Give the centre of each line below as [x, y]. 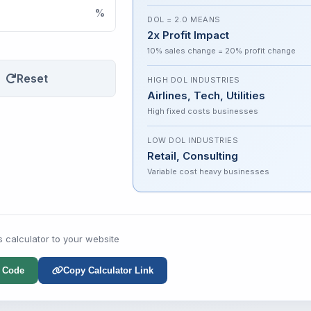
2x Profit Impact [188, 35]
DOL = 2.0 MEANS [184, 19]
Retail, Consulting [193, 156]
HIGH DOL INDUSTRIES [194, 80]
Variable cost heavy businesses [208, 171]
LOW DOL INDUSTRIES [193, 140]
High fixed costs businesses [203, 111]
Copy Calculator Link [108, 270]
